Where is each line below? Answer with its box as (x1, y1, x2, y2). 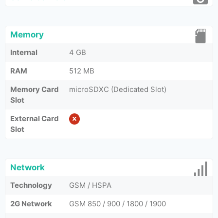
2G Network (10, 199, 52, 208)
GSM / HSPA (69, 181, 111, 190)
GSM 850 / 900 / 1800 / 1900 (69, 199, 166, 208)
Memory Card (10, 85, 59, 94)
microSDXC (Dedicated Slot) (69, 85, 166, 94)
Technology (10, 181, 52, 190)
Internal (10, 48, 37, 57)
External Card (10, 114, 59, 123)
